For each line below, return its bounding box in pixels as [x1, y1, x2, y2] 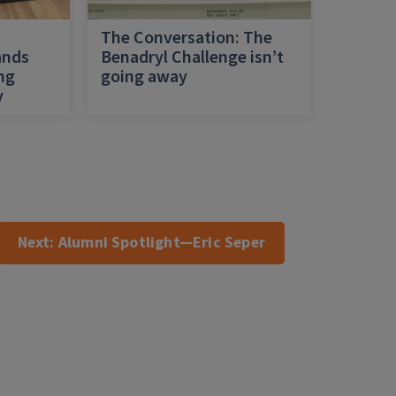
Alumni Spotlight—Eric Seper [57, 232, 265, 254]
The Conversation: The [100, 26, 272, 50]
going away [100, 65, 187, 89]
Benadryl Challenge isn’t [100, 45, 284, 70]
